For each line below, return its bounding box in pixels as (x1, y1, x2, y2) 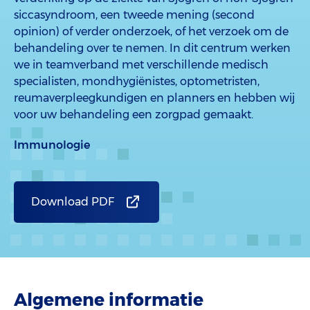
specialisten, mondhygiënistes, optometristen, (14, 75, 259, 88)
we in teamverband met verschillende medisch (14, 58, 268, 71)
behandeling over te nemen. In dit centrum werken (14, 42, 291, 55)
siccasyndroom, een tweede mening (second (14, 8, 255, 21)
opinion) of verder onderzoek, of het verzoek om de (14, 25, 289, 38)
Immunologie (14, 138, 90, 152)
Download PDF (31, 195, 114, 208)
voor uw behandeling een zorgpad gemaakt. (14, 108, 253, 121)
